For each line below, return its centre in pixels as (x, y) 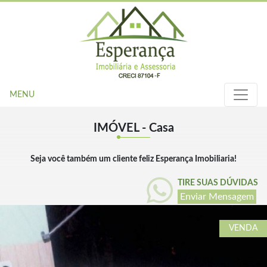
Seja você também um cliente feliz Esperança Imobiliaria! (133, 159)
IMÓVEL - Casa (133, 128)
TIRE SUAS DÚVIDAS (218, 183)
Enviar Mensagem (217, 196)
